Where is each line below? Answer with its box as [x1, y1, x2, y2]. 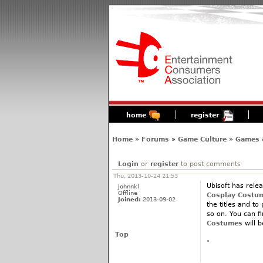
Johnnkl [117, 183, 139, 190]
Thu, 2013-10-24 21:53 [113, 172, 178, 179]
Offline [117, 189, 137, 196]
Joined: [117, 195, 141, 203]
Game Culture [177, 135, 227, 143]
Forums [141, 135, 169, 143]
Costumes [206, 219, 242, 227]
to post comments [178, 160, 241, 168]
